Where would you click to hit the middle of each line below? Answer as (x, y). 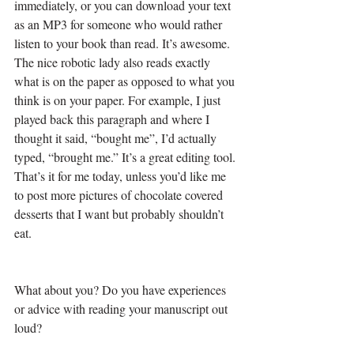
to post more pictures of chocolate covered (120, 194)
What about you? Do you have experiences (122, 289)
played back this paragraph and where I (113, 119)
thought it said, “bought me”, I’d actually (117, 137)
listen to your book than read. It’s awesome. (124, 43)
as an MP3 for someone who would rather (120, 24)
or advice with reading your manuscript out (122, 308)
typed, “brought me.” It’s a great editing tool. (125, 156)
